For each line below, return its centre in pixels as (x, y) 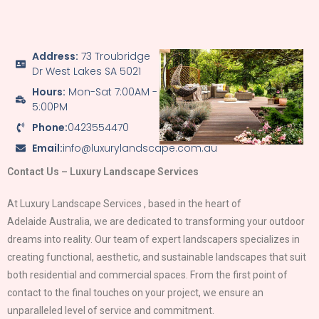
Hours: (48, 91)
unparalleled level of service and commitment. (111, 310)
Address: (55, 56)
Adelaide (27, 221)
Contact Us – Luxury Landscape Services (103, 171)
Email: (47, 148)
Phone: (49, 127)
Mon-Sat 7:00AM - (111, 91)
